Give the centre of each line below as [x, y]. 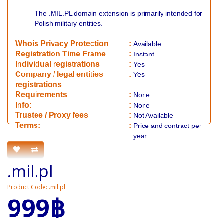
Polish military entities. [70, 23]
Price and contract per [167, 126]
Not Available [153, 115]
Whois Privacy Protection [62, 44]
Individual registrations [57, 64]
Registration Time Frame [60, 54]
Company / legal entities [59, 74]
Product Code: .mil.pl [36, 187]
